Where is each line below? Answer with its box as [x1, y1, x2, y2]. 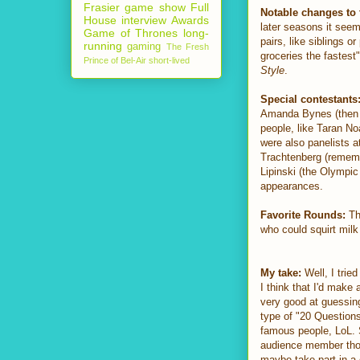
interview [121, 13, 166, 27]
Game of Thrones [84, 26, 178, 39]
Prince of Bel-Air [84, 55, 146, 65]
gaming [127, 40, 162, 52]
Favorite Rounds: [260, 208, 346, 221]
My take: [260, 266, 301, 279]
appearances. [260, 179, 323, 192]
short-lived [149, 55, 190, 65]
